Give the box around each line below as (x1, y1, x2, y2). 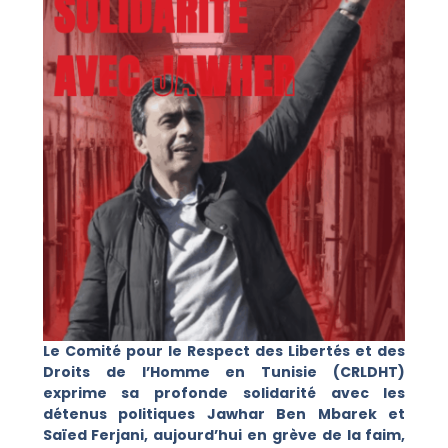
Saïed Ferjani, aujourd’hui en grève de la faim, (42, 424, 406, 445)
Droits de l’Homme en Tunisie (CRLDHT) (42, 361, 406, 382)
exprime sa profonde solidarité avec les (42, 382, 406, 403)
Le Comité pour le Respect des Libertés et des (42, 340, 406, 361)
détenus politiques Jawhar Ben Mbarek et (42, 403, 406, 424)
